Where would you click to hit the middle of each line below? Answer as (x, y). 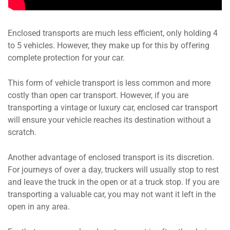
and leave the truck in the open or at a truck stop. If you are (113, 182)
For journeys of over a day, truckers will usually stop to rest (113, 170)
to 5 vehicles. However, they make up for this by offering (109, 46)
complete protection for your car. (66, 58)
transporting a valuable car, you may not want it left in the (112, 195)
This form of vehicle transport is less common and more (109, 83)
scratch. (22, 132)
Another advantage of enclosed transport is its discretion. (111, 158)
